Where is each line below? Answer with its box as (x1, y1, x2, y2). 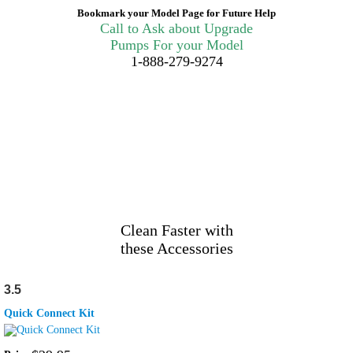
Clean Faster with (120, 221, 233, 240)
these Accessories (120, 240, 233, 258)
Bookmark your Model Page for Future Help (77, 7, 276, 20)
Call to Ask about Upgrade (100, 20, 253, 37)
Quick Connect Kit (4, 307, 95, 320)
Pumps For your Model (110, 37, 243, 54)
